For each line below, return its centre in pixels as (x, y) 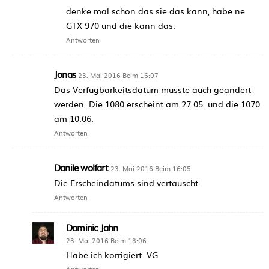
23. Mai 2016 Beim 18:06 (106, 240)
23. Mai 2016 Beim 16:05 (150, 168)
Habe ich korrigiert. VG (112, 254)
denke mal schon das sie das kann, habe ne (156, 11)
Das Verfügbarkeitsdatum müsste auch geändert (153, 89)
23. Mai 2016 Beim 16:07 (118, 75)
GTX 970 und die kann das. (121, 25)
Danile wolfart (81, 167)
